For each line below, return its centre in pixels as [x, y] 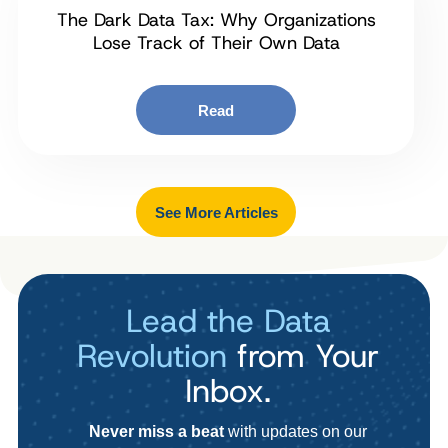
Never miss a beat [156, 431]
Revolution [152, 355]
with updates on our [295, 431]
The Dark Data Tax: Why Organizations [216, 20]
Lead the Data [228, 320]
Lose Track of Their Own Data [216, 43]
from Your [303, 355]
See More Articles [216, 212]
